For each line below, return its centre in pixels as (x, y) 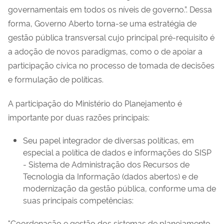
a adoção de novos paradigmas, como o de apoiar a (105, 51)
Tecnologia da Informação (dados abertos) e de (110, 176)
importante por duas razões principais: (79, 117)
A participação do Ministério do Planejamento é (95, 103)
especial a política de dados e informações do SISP (117, 152)
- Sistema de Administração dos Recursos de (106, 164)
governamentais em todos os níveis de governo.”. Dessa (110, 9)
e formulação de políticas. (56, 79)
